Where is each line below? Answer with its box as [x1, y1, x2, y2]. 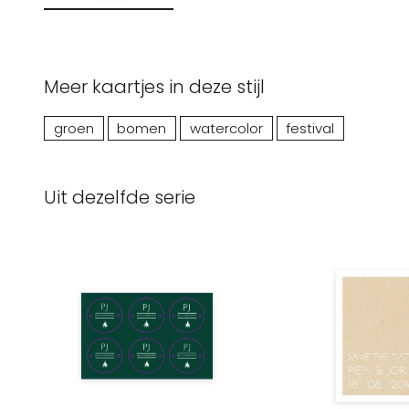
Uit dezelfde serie [44, 184, 195, 210]
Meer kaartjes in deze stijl [44, 73, 265, 100]
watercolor [189, 118, 263, 138]
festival [286, 118, 335, 138]
